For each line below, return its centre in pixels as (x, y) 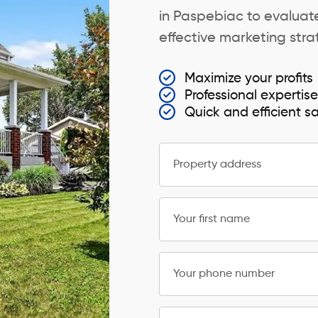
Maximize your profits (249, 78)
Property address (217, 165)
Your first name (212, 219)
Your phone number (224, 274)
